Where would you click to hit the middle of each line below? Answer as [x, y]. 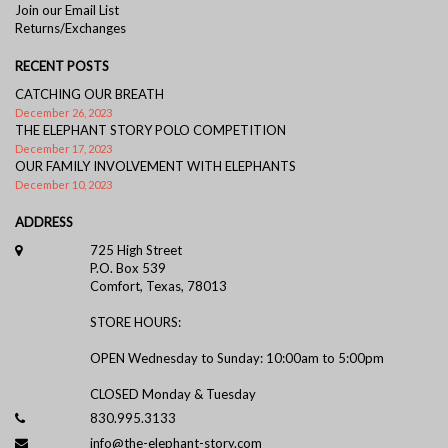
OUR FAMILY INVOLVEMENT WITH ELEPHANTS [155, 165]
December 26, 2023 [63, 112]
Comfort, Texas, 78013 [158, 285]
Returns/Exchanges [70, 27]
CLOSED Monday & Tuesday [172, 393]
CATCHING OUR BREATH [89, 93]
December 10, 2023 [63, 184]
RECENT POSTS [62, 65]
